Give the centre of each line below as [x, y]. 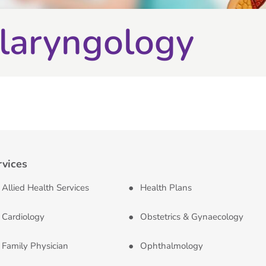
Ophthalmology [171, 246]
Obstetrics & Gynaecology [191, 217]
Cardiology [23, 217]
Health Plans [166, 188]
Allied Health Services [45, 188]
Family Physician [35, 246]
